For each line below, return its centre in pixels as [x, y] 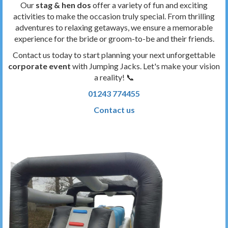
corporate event [39, 66]
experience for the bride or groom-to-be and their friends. [114, 38]
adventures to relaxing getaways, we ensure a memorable [114, 27]
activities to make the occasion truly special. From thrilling [114, 16]
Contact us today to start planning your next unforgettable [114, 55]
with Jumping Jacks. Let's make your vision [145, 66]
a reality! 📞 [114, 77]
